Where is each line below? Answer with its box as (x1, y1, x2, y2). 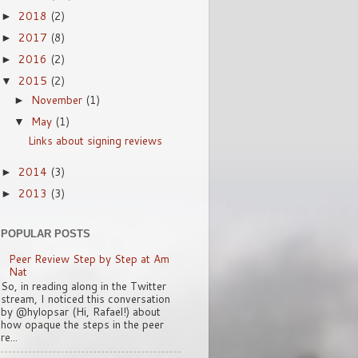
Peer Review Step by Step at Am (9, 250, 170, 266)
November (31, 91, 86, 107)
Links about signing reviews (27, 132, 162, 148)
